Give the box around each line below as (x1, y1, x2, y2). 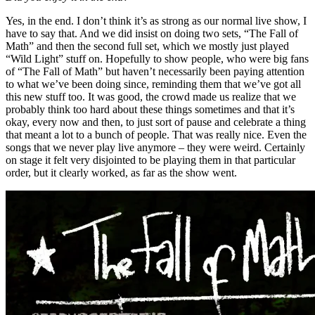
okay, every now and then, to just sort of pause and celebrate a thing (6, 115, 306, 128)
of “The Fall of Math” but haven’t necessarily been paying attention (6, 65, 304, 77)
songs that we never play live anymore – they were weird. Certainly (6, 141, 305, 153)
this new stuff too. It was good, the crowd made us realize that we (6, 90, 296, 103)
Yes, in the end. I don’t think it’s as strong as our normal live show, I (6, 14, 307, 27)
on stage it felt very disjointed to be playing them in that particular (6, 153, 295, 166)
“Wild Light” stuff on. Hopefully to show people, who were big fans (6, 52, 309, 65)
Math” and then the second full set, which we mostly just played (6, 39, 289, 52)
